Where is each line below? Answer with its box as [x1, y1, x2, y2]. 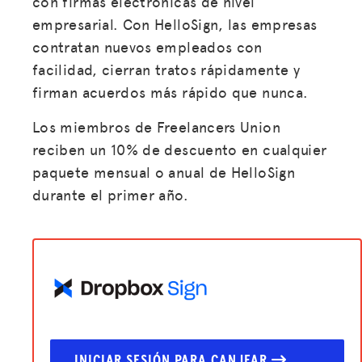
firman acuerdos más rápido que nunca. [32, 81, 309, 102]
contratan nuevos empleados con [32, 36, 263, 57]
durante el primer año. [32, 183, 188, 204]
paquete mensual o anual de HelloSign [32, 161, 295, 182]
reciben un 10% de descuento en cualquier [32, 138, 327, 159]
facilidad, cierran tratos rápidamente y [32, 58, 301, 79]
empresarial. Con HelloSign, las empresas [32, 13, 318, 34]
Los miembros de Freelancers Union [32, 116, 280, 137]
